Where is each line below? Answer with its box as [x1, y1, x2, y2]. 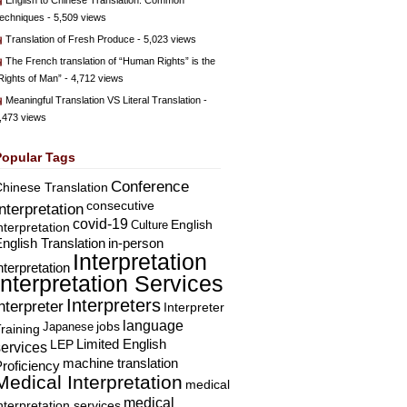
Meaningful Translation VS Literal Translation [5, 94, 201, 105]
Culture [131, 218, 168, 232]
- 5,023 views [134, 34, 196, 45]
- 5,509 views [45, 12, 106, 23]
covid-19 [73, 216, 128, 232]
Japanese [43, 320, 94, 333]
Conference [111, 178, 189, 195]
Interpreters [66, 295, 161, 315]
